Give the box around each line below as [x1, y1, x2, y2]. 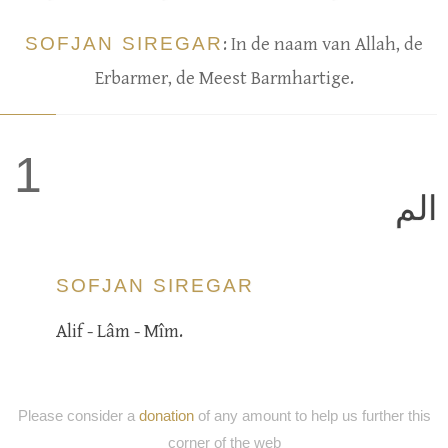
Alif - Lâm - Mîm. [56, 319, 183, 342]
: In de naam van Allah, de [222, 33, 423, 56]
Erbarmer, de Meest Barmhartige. [94, 67, 354, 90]
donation [138, 406, 194, 424]
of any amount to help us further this [193, 406, 431, 424]
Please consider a [17, 406, 139, 424]
